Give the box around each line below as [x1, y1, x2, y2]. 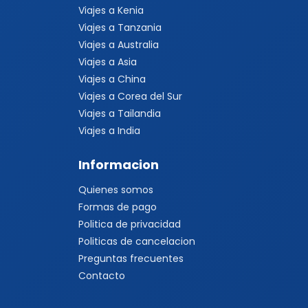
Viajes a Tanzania [78, 21, 162, 34]
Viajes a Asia [78, 55, 137, 69]
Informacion [78, 156, 159, 173]
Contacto [78, 269, 125, 283]
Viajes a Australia [78, 38, 159, 52]
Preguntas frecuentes [78, 252, 184, 265]
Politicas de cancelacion [78, 234, 195, 248]
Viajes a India [78, 124, 140, 137]
